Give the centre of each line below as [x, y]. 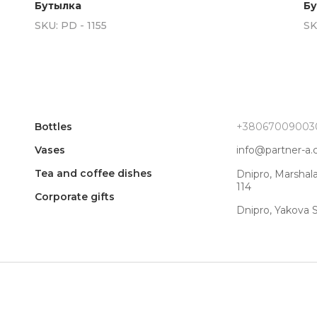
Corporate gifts [75, 197]
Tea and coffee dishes [93, 173]
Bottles [53, 127]
